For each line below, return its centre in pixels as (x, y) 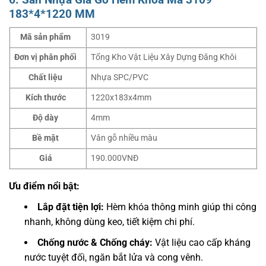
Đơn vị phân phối (46, 58)
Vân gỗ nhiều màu (124, 138)
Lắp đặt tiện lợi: (71, 207)
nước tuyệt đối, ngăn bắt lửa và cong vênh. (114, 258)
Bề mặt (46, 138)
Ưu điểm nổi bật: (45, 186)
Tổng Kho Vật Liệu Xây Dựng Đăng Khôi (164, 58)
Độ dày (46, 118)
